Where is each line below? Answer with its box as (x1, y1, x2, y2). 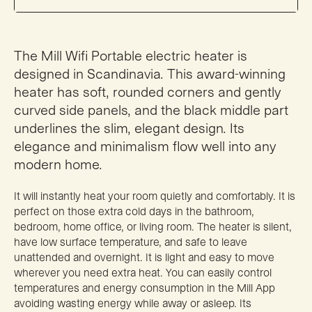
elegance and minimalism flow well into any (14, 139, 276, 154)
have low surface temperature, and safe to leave (14, 236, 247, 248)
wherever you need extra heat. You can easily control (14, 267, 272, 279)
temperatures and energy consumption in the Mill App (14, 282, 275, 294)
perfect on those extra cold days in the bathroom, (14, 205, 254, 217)
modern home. (14, 157, 102, 172)
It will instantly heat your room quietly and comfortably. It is (14, 190, 295, 202)
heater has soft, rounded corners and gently (14, 85, 281, 100)
